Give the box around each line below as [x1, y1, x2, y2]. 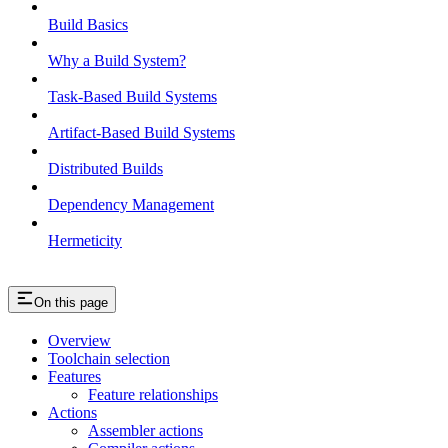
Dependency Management [48, 195, 214, 213]
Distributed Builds [48, 159, 163, 177]
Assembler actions [88, 422, 203, 440]
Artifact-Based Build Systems [48, 123, 235, 141]
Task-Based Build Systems [48, 87, 217, 105]
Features [48, 368, 101, 386]
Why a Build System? [48, 51, 186, 69]
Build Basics [48, 15, 128, 33]
